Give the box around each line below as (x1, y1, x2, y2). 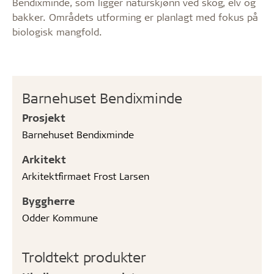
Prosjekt (22, 111, 65, 124)
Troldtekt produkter (22, 248, 146, 266)
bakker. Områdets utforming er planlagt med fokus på (12, 10, 258, 23)
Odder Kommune (22, 211, 98, 224)
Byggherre (22, 194, 75, 207)
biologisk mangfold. (12, 25, 102, 38)
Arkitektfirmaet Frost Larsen (22, 169, 149, 182)
